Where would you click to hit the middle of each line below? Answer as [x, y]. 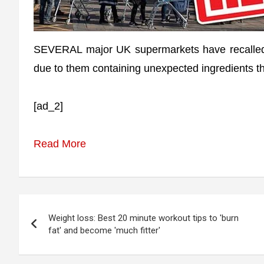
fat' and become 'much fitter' [104, 230]
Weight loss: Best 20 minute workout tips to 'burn [143, 218]
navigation [62, 230]
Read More [60, 144]
